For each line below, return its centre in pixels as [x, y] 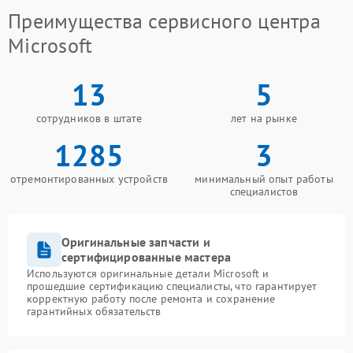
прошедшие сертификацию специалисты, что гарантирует [172, 286]
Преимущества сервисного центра [164, 21]
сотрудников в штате [89, 119]
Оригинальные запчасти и [136, 242]
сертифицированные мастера [147, 257]
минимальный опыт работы [264, 179]
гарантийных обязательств [94, 312]
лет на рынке [264, 119]
